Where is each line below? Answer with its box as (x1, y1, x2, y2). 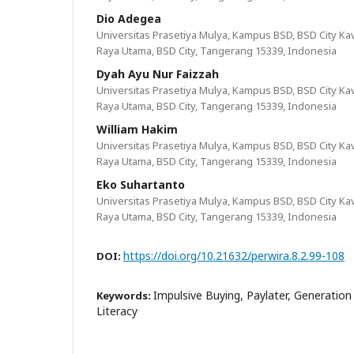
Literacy (96, 303, 137, 318)
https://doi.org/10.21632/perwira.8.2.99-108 (123, 248, 345, 263)
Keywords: (96, 288, 153, 303)
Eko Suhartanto (96, 177, 185, 192)
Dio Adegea (96, 11, 161, 26)
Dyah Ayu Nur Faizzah (96, 66, 219, 81)
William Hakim (96, 122, 178, 137)
